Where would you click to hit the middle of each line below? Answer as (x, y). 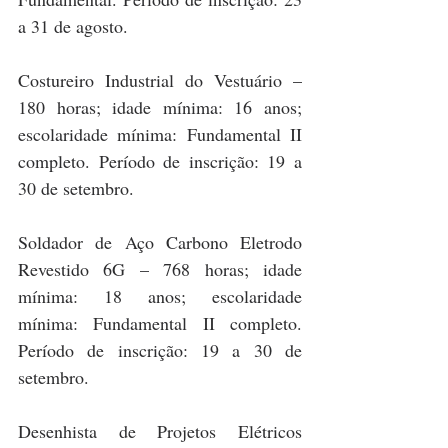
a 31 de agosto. (73, 26)
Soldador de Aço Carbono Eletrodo (160, 242)
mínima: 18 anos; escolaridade (160, 296)
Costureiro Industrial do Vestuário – (160, 80)
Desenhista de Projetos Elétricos (160, 431)
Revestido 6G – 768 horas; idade (160, 269)
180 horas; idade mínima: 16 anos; (160, 107)
